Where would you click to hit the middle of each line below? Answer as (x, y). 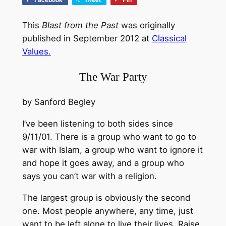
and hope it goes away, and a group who (103, 163)
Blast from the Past (80, 25)
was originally (147, 25)
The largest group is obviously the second (106, 197)
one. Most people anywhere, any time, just (107, 211)
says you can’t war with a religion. (89, 176)
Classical (169, 39)
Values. (36, 52)
